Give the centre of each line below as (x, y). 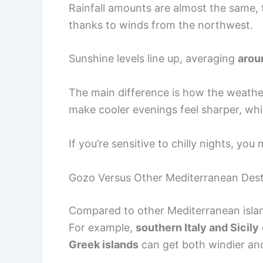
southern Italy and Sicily (197, 227)
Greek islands (104, 244)
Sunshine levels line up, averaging (153, 59)
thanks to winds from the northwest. (161, 25)
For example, (102, 227)
